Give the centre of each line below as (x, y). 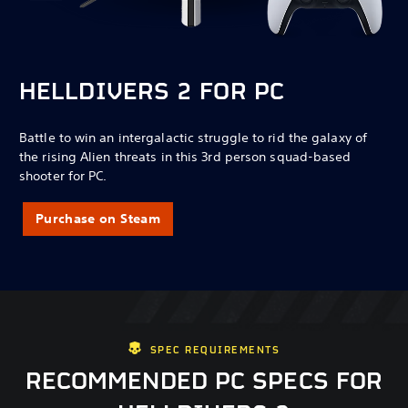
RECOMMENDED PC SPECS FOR (204, 382)
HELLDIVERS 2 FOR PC (152, 92)
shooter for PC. (63, 175)
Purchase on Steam (98, 218)
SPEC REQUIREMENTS (215, 350)
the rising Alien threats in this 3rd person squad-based (185, 156)
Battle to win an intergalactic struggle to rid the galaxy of (194, 137)
